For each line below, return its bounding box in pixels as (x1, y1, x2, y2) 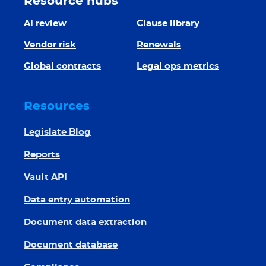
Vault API (24, 173, 67, 182)
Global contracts (24, 62, 101, 71)
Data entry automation (24, 195, 130, 204)
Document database (24, 240, 118, 249)
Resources (24, 100, 90, 112)
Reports (24, 150, 60, 159)
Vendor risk (24, 40, 76, 49)
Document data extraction (24, 218, 147, 227)
